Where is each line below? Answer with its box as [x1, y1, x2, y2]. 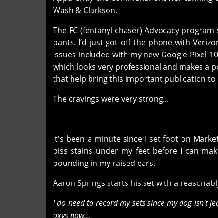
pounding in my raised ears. [53, 157, 157, 168]
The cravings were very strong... [53, 93, 171, 104]
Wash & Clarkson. [53, 4, 117, 16]
